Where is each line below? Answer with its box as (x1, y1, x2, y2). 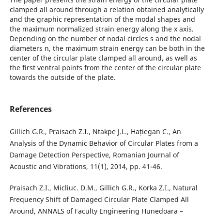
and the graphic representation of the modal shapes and (9, 14, 195, 24)
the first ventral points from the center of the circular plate (9, 62, 201, 72)
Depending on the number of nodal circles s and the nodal (9, 33, 201, 43)
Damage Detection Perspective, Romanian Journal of (9, 150, 179, 159)
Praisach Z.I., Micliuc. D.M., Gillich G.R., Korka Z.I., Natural (9, 183, 198, 192)
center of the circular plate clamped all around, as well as (9, 53, 197, 62)
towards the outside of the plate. (9, 72, 116, 82)
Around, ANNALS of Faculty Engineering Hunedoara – (9, 206, 183, 216)
